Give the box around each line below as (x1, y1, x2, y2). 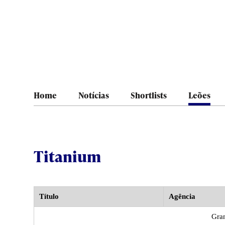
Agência (169, 192, 195, 200)
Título (39, 192, 59, 200)
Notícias (78, 89, 109, 101)
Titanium (34, 145, 101, 167)
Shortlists (131, 89, 167, 101)
